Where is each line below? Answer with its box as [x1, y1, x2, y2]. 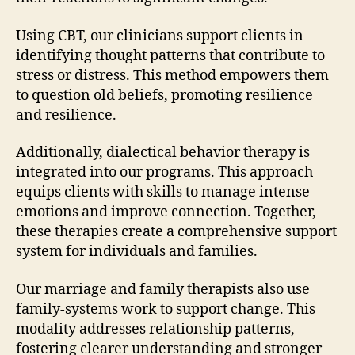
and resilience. [16, 105, 116, 124]
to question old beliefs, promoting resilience [16, 86, 313, 105]
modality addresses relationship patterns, [16, 319, 295, 338]
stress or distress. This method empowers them [16, 66, 329, 85]
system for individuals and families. [16, 242, 258, 261]
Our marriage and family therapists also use [16, 280, 310, 299]
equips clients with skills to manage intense [16, 183, 310, 202]
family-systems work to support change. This [16, 300, 315, 319]
